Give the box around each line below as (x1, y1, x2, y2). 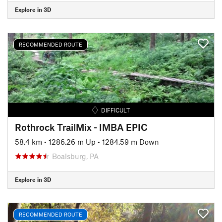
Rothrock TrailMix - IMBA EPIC (15, 121, 148, 133)
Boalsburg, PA (52, 151, 99, 161)
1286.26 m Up (49, 137, 96, 146)
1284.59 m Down (102, 137, 159, 146)
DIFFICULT (101, 106, 130, 113)
